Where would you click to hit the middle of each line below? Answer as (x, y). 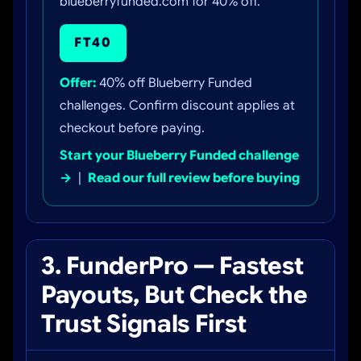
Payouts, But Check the (174, 295)
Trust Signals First (144, 324)
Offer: (78, 83)
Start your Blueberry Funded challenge (179, 156)
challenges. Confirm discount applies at (177, 106)
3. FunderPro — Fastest (172, 266)
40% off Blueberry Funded (174, 83)
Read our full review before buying (194, 178)
